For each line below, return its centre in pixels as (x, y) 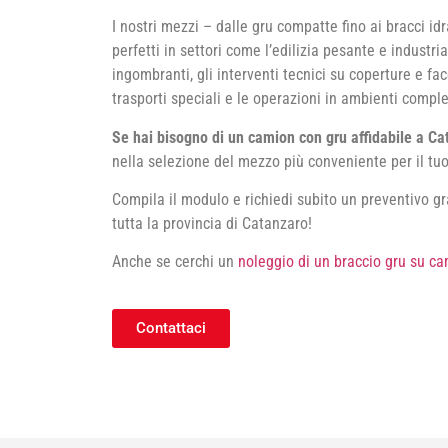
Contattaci (171, 327)
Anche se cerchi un (175, 262)
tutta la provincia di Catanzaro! (212, 223)
